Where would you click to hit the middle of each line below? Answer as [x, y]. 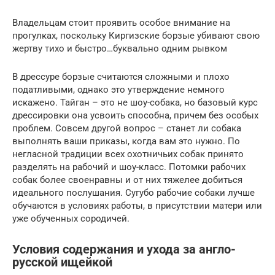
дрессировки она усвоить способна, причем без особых [135, 115]
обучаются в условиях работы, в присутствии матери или [137, 205]
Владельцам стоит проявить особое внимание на [121, 22]
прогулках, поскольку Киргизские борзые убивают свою [136, 35]
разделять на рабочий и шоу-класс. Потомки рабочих [129, 167]
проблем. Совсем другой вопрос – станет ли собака [127, 128]
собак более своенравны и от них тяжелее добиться [127, 180]
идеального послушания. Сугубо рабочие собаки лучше [134, 192]
